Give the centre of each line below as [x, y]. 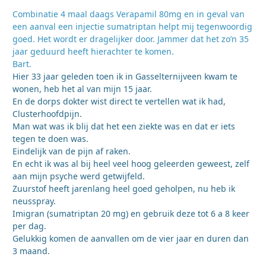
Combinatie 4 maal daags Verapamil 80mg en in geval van [129, 14]
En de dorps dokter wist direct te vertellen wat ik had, [119, 102]
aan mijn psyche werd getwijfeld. [79, 176]
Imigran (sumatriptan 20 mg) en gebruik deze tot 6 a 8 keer [131, 214]
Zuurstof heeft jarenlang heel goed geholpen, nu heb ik [124, 189]
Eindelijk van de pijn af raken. [72, 151]
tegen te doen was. [50, 139]
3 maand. [31, 251]
